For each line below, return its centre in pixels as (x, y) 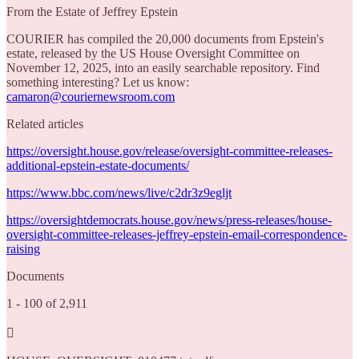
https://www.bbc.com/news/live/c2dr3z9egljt (119, 193)
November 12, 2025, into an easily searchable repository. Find (163, 68)
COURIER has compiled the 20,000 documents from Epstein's (165, 39)
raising (23, 249)
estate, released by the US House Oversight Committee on (153, 53)
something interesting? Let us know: (98, 82)
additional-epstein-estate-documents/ (98, 165)
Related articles (45, 124)
